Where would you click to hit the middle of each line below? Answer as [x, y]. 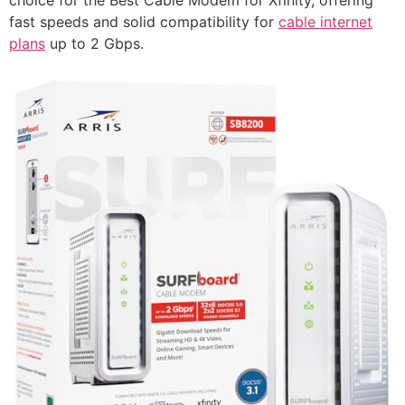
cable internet [325, 21]
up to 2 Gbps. [94, 43]
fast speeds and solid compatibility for [144, 21]
